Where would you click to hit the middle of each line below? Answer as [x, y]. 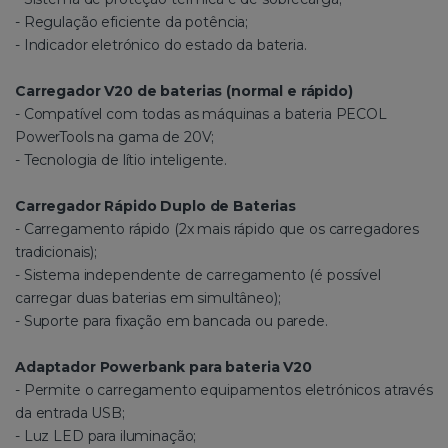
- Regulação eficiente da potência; [132, 21]
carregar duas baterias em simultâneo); [148, 297]
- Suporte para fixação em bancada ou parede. [171, 320]
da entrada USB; [70, 412]
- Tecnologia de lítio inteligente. [121, 159]
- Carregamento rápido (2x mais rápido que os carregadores [217, 228]
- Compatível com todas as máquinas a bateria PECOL [201, 113]
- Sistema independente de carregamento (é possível [198, 274]
